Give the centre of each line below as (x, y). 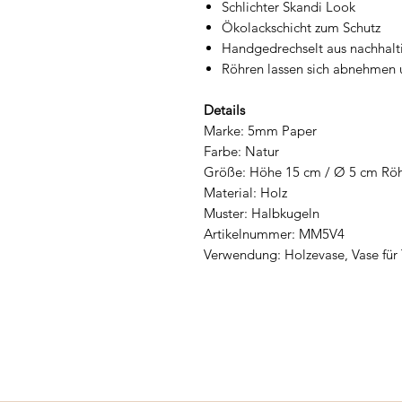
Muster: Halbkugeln (262, 213)
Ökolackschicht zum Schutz (301, 27)
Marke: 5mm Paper (260, 130)
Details (224, 109)
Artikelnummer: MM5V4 (274, 233)
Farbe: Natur (241, 151)
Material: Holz (245, 192)
